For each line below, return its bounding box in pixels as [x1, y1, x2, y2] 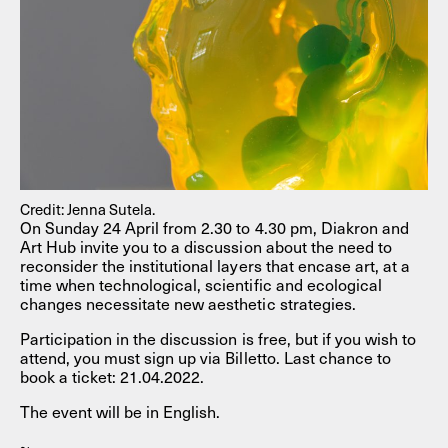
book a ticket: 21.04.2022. [20, 363, 205, 388]
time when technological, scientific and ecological [20, 271, 382, 296]
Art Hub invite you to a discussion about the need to [20, 233, 392, 258]
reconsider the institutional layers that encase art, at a [20, 252, 410, 277]
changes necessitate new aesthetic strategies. [20, 290, 356, 315]
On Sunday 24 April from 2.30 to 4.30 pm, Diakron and [20, 214, 409, 239]
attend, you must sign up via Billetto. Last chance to [20, 344, 391, 369]
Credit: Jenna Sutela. [20, 197, 156, 220]
